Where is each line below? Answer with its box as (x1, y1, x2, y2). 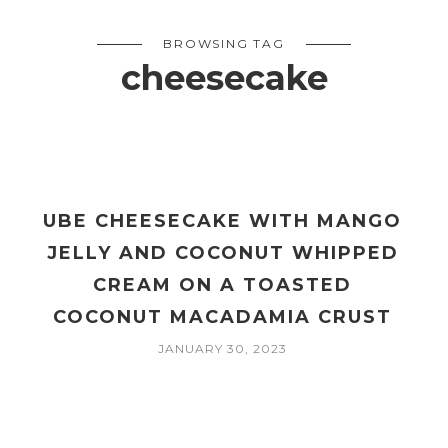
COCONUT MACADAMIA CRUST (53, 306, 393, 329)
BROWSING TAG (163, 36, 285, 52)
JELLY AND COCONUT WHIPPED (46, 242, 399, 265)
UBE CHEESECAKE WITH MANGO (43, 210, 403, 233)
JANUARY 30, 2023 (158, 341, 288, 357)
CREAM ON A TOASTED (93, 274, 353, 297)
